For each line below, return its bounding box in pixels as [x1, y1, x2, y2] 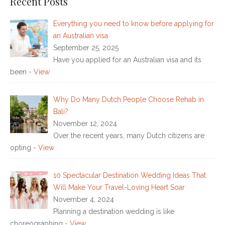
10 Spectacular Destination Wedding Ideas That [53, 171, 206, 179]
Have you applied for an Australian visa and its [53, 55, 201, 64]
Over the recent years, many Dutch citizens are [53, 131, 204, 140]
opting [10, 143, 33, 152]
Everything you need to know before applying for [53, 19, 214, 28]
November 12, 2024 [53, 119, 117, 128]
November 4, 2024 [53, 195, 114, 203]
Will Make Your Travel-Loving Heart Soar [53, 183, 185, 191]
